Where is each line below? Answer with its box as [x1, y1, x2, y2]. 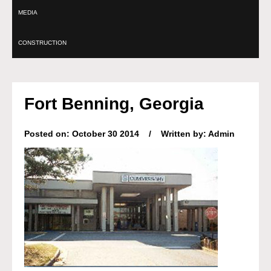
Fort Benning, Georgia [24, 94, 204, 113]
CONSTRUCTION [18, 39, 67, 46]
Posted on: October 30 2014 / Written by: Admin [24, 129, 235, 139]
